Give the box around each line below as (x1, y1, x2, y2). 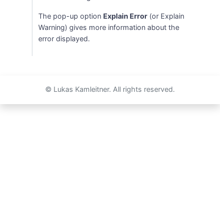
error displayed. (38, 34, 90, 43)
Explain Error (103, 12, 148, 20)
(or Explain (147, 12, 185, 20)
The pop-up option (38, 12, 104, 20)
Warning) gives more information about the (38, 23, 180, 31)
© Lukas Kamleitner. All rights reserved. (45, 85, 175, 93)
